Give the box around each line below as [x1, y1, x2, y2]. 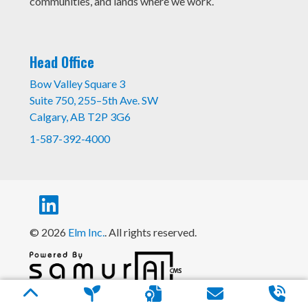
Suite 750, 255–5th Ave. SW [30, 93, 159, 107]
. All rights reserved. [104, 225, 197, 239]
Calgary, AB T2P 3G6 [30, 109, 131, 123]
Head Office [30, 51, 95, 72]
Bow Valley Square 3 [30, 76, 126, 90]
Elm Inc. [68, 225, 105, 239]
